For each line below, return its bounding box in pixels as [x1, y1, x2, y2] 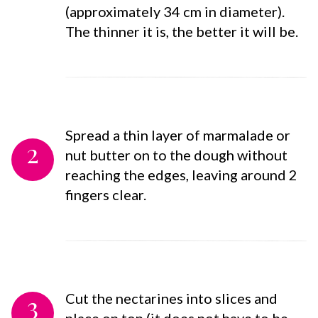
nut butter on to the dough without [65, 146, 287, 163]
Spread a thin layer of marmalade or [65, 126, 290, 143]
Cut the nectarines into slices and [65, 289, 278, 307]
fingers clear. [65, 185, 146, 203]
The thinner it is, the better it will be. [65, 22, 298, 40]
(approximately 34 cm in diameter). [65, 2, 285, 20]
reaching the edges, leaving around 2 [65, 165, 297, 183]
